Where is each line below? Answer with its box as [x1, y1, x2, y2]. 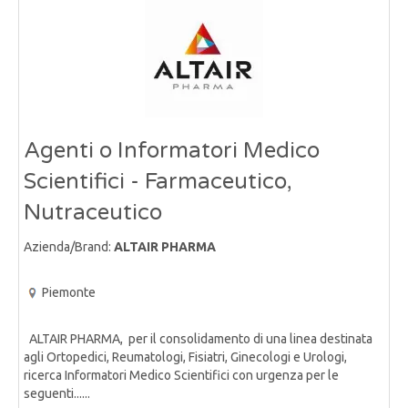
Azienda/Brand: [24, 239, 114, 254]
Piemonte [42, 284, 96, 300]
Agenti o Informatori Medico [24, 137, 320, 164]
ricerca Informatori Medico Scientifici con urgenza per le [24, 368, 339, 383]
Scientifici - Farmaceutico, [24, 168, 292, 195]
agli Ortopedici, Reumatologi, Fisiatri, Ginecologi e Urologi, [24, 350, 347, 365]
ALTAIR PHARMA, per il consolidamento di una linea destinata [24, 331, 372, 347]
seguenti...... [24, 386, 90, 402]
